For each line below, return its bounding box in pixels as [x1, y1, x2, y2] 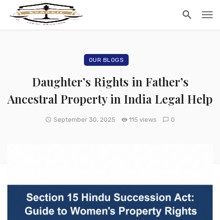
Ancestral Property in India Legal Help [7, 91, 213, 107]
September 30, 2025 [53, 116, 115, 123]
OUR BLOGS [88, 56, 124, 63]
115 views [129, 116, 157, 123]
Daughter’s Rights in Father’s [31, 74, 189, 89]
